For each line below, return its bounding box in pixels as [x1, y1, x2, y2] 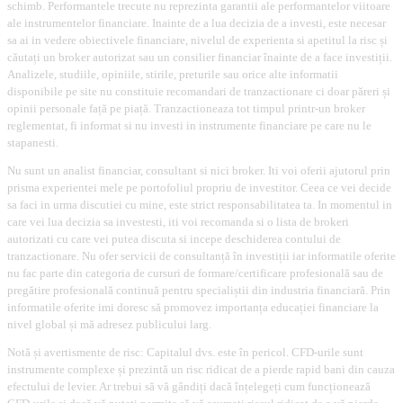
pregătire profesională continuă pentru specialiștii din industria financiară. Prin [7, 283, 390, 297]
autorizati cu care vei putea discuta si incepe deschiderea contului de [7, 232, 341, 246]
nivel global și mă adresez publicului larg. [7, 318, 211, 331]
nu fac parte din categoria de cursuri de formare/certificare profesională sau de [7, 266, 383, 280]
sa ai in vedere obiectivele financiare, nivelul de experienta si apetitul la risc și [7, 33, 388, 47]
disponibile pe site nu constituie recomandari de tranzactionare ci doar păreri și [7, 85, 390, 98]
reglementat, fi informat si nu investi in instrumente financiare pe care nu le [7, 119, 372, 132]
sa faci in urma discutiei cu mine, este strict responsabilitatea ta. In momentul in [7, 198, 392, 211]
